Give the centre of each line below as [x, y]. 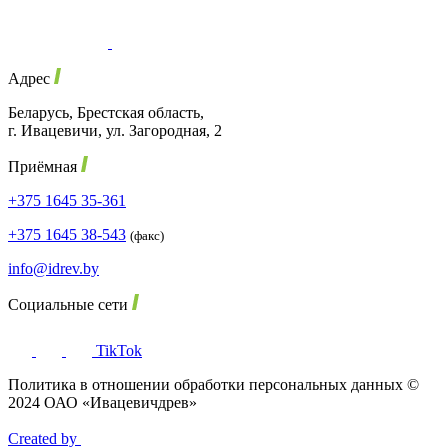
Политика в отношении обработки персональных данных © [213, 384]
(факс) [147, 235]
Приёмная [44, 166]
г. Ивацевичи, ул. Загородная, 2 [115, 130]
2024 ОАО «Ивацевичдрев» [102, 402]
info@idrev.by [53, 268]
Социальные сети [70, 304]
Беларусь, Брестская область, [106, 112]
